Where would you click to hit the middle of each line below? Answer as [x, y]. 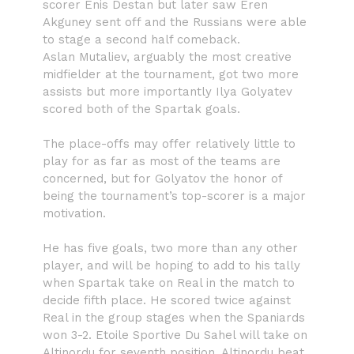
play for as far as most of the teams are [162, 161]
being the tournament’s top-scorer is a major [174, 196]
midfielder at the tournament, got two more [171, 74]
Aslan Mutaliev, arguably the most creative [167, 56]
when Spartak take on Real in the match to [169, 282]
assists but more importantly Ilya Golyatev [168, 91]
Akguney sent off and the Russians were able [175, 22]
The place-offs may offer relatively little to [169, 143]
